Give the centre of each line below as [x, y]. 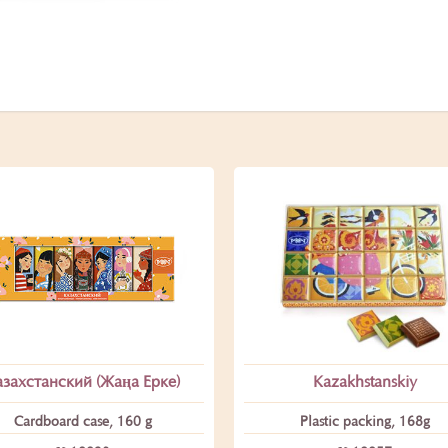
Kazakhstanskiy [365, 382]
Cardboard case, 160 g [82, 422]
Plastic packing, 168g [365, 422]
